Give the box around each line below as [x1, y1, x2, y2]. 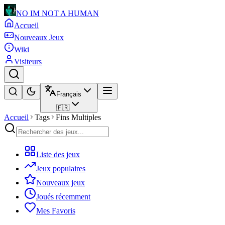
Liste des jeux [36, 150, 80, 159]
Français [56, 90, 81, 98]
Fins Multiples [56, 113, 101, 122]
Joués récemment [36, 192, 90, 201]
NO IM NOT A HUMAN [16, 9, 99, 18]
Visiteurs [14, 57, 42, 66]
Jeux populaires [36, 164, 85, 173]
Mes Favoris [36, 206, 75, 215]
